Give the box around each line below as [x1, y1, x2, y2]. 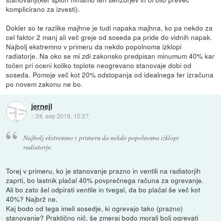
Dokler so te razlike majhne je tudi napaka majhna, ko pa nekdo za [6, 23, 213, 33]
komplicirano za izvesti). [6, 4, 80, 14]
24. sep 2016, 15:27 [35, 111, 89, 120]
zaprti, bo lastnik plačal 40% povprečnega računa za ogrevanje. [6, 175, 204, 185]
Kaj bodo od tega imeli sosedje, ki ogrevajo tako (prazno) [6, 203, 184, 213]
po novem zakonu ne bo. [6, 79, 83, 89]
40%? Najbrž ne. [6, 193, 58, 204]
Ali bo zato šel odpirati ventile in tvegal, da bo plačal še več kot [6, 184, 201, 194]
